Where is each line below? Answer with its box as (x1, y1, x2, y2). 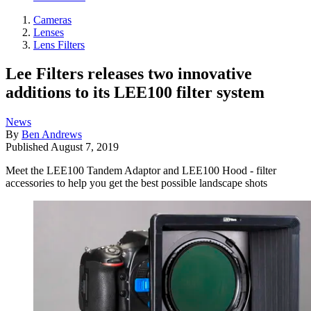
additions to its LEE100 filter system (6, 83, 264, 102)
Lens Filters (33, 38, 85, 51)
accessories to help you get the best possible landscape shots (6, 177, 267, 190)
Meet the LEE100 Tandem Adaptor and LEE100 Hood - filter (6, 165, 276, 177)
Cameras (33, 13, 72, 26)
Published (6, 141, 51, 153)
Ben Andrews (22, 128, 82, 141)
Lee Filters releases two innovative (6, 65, 252, 83)
